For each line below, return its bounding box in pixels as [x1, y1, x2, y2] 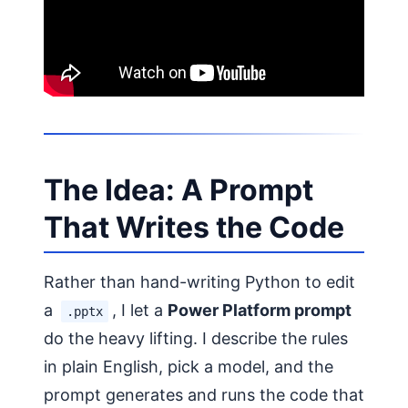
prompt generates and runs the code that [44, 385, 364, 405]
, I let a [112, 301, 168, 321]
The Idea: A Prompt [44, 172, 313, 208]
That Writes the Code [44, 209, 344, 245]
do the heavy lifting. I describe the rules [44, 329, 348, 349]
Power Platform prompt [168, 301, 352, 321]
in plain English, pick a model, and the [44, 357, 333, 377]
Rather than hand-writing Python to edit [44, 272, 355, 292]
